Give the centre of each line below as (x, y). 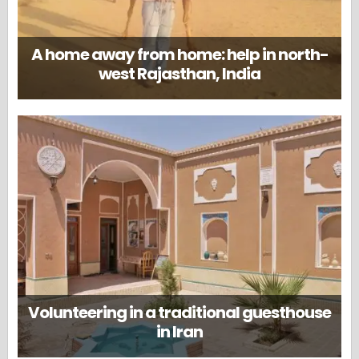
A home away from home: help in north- (179, 54)
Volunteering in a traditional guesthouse (179, 312)
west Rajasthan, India (179, 73)
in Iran (179, 331)
